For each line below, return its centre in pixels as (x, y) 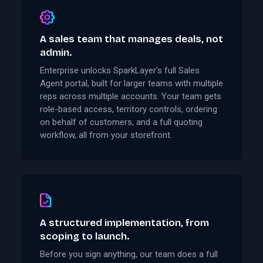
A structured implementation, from (124, 222)
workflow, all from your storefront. (106, 135)
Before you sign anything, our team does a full (129, 254)
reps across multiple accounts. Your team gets (131, 97)
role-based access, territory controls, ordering (129, 109)
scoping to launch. (85, 236)
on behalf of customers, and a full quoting (121, 122)
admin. (56, 52)
